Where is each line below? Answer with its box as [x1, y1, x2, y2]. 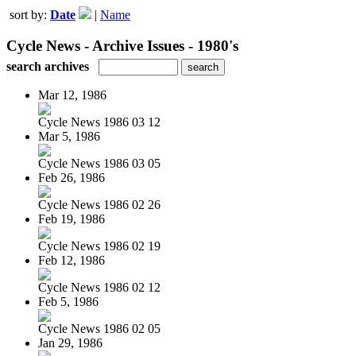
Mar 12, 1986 [38, 87, 106, 102]
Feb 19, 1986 [38, 211, 105, 226]
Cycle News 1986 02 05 [38, 321, 161, 335]
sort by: [10, 8, 50, 21]
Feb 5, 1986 [38, 294, 99, 308]
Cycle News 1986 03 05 [38, 156, 161, 170]
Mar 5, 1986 [38, 129, 100, 143]
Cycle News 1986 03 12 [38, 114, 161, 129]
